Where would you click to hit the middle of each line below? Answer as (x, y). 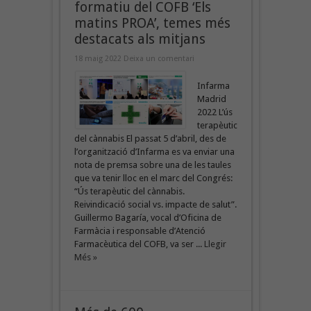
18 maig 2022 (99, 58)
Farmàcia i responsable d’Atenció (140, 230)
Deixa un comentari (159, 58)
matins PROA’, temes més (152, 23)
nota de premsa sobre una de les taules (152, 165)
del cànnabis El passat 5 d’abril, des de (150, 138)
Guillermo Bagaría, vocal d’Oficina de (148, 217)
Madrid (211, 99)
